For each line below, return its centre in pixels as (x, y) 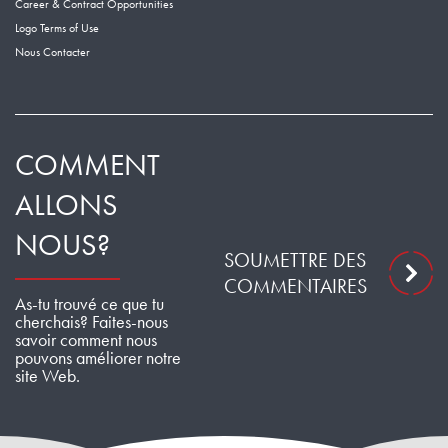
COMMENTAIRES (295, 286)
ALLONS (66, 205)
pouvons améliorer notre (98, 358)
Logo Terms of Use (57, 28)
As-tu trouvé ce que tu (89, 304)
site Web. (47, 376)
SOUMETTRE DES (295, 260)
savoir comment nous (86, 340)
